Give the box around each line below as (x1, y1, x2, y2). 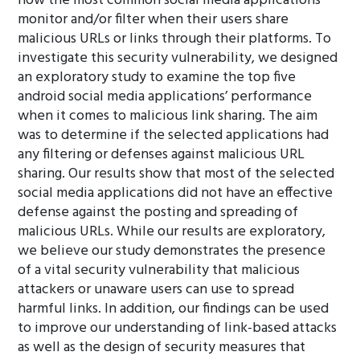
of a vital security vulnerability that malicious (18, 259, 301, 282)
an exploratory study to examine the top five (18, 66, 297, 89)
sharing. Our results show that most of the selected (18, 162, 335, 186)
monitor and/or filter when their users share (18, 8, 289, 31)
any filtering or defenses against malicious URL (18, 143, 305, 166)
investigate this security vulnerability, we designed (18, 47, 338, 70)
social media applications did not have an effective (18, 182, 333, 205)
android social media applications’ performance (18, 85, 313, 108)
